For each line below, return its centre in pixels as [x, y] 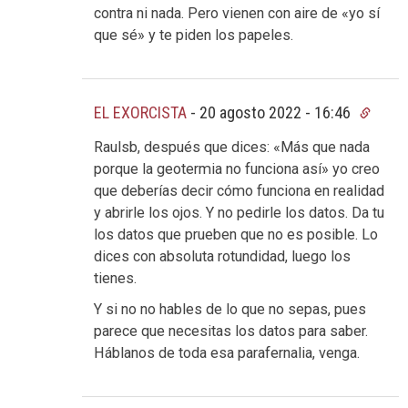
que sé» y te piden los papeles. [194, 35]
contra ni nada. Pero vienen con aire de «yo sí [237, 13]
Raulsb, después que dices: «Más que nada [232, 148]
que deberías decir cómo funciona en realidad [239, 191]
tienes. [115, 279]
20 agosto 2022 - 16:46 [277, 112]
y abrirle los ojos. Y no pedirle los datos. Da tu [239, 213]
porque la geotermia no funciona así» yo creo [237, 169]
